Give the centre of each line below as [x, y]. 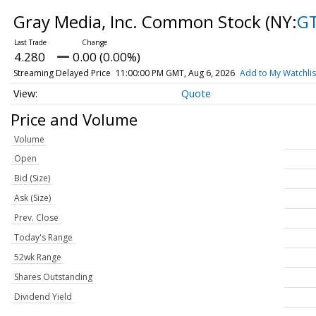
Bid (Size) [32, 178]
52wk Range [38, 257]
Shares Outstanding [53, 277]
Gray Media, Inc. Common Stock [139, 22]
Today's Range [43, 238]
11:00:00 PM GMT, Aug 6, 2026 [175, 73]
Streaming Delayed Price [62, 73]
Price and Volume [74, 119]
